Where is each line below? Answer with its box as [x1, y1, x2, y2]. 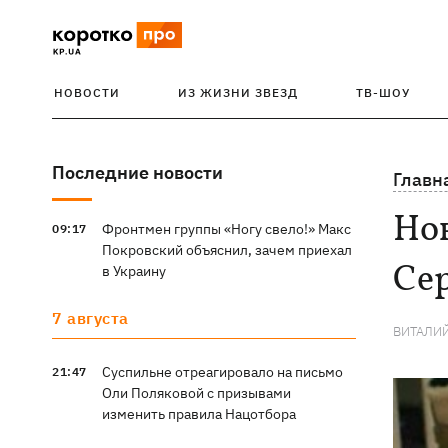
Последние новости [52, 161, 223, 184]
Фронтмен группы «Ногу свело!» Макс [101, 220, 351, 238]
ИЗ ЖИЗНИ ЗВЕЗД [177, 85, 298, 100]
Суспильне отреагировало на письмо [101, 363, 343, 381]
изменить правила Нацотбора [101, 405, 296, 423]
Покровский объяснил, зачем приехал [101, 241, 352, 259]
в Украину [101, 262, 166, 280]
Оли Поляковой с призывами [101, 384, 291, 402]
